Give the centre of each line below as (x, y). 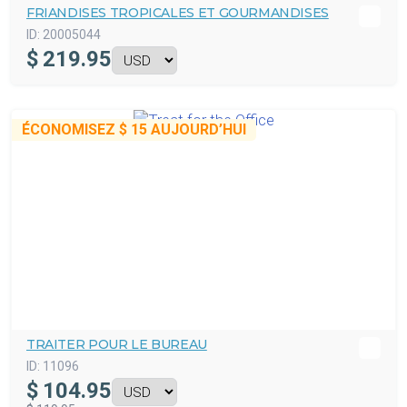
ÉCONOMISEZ (70, 130)
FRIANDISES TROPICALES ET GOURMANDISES (178, 13)
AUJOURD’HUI (197, 130)
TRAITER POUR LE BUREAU (117, 345)
